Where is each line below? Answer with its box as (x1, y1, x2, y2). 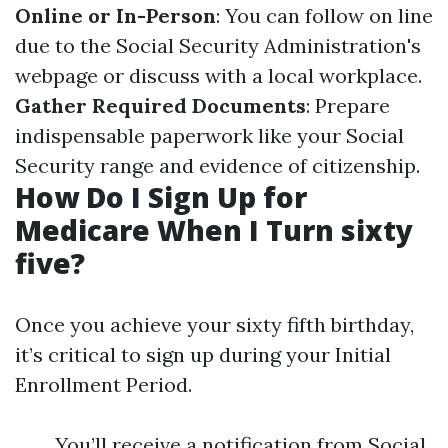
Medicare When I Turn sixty (15, 211, 413, 249)
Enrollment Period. (15, 372, 192, 397)
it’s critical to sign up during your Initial (15, 342, 391, 367)
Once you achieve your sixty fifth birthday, (15, 312, 414, 337)
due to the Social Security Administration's (15, 33, 421, 58)
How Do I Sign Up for (15, 178, 307, 216)
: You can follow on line (216, 3, 433, 28)
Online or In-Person (15, 3, 216, 28)
